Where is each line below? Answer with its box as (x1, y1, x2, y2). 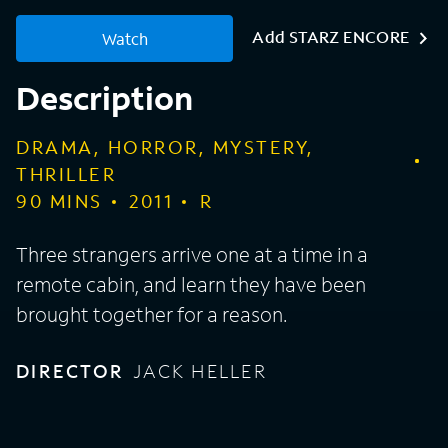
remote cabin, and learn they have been (16, 271, 366, 298)
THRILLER (16, 162, 116, 187)
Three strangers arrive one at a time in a (16, 241, 368, 268)
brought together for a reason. (16, 301, 287, 328)
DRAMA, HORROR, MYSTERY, (16, 135, 315, 160)
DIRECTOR (16, 359, 124, 384)
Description (16, 77, 193, 120)
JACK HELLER (133, 359, 267, 384)
